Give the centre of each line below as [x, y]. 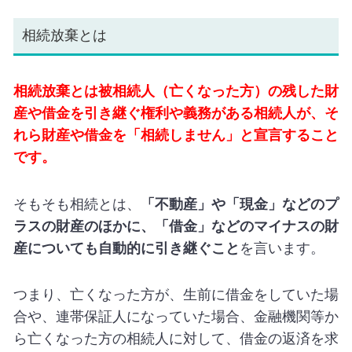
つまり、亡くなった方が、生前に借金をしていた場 [176, 294]
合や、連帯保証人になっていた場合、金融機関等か [176, 316]
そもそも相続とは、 [77, 204]
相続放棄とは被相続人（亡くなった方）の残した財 [176, 92]
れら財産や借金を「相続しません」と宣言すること [176, 136]
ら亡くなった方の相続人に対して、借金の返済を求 [176, 338]
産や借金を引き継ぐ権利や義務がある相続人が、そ [176, 114]
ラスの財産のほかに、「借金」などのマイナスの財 [176, 226]
